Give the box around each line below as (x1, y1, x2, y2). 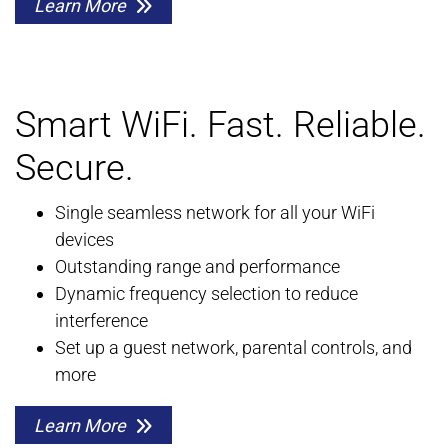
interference (55, 310, 148, 332)
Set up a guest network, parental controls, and (55, 337, 412, 359)
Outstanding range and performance (55, 256, 340, 278)
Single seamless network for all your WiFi (55, 202, 375, 224)
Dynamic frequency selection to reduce (55, 283, 358, 305)
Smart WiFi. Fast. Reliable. (15, 104, 426, 147)
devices (55, 229, 114, 251)
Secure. (15, 147, 134, 190)
